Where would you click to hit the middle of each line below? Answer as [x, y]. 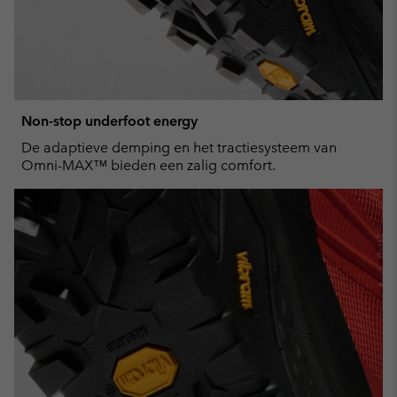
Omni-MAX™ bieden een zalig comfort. [148, 165]
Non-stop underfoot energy [109, 121]
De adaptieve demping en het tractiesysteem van [179, 147]
